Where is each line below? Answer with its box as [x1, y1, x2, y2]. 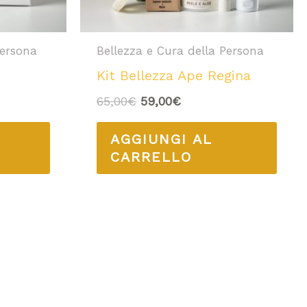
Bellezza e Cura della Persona [97, 44, 264, 58]
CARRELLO [110, 148, 192, 165]
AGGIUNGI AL [110, 130, 212, 147]
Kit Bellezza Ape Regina [97, 66, 251, 84]
